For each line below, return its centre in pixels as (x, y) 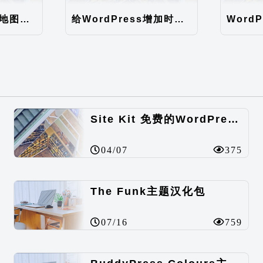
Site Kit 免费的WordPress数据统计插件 (233, 119)
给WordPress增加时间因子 (179, 19)
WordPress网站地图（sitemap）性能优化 (24, 19)
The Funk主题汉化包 (148, 191)
